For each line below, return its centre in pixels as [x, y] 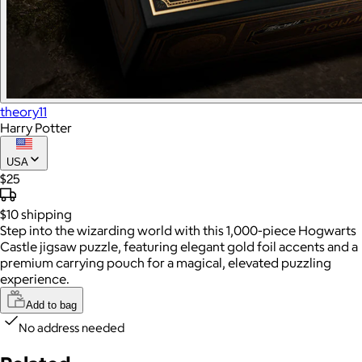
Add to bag [51, 305]
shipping [46, 215]
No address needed [72, 328]
